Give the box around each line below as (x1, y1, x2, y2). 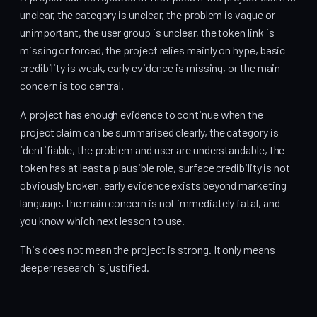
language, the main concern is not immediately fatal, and (20, 195, 280, 209)
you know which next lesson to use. (20, 213, 185, 227)
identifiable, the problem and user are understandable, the (20, 142, 285, 156)
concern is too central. (20, 78, 125, 92)
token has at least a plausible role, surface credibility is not (20, 160, 290, 174)
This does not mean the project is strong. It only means (20, 242, 275, 256)
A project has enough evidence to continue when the (20, 107, 264, 121)
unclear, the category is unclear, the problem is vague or (20, 7, 275, 21)
